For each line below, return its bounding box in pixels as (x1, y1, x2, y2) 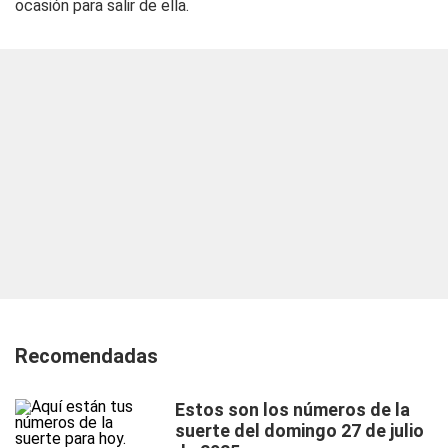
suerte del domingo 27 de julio (175, 420, 424, 441)
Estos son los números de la (175, 399, 410, 420)
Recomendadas (15, 344, 158, 368)
